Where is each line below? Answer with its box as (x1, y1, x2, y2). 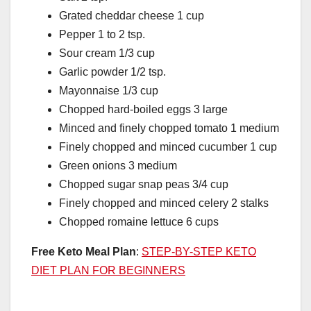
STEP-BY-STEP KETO (142, 246, 256, 258)
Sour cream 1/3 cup (59, 47, 155, 60)
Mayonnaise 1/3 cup (59, 85, 158, 97)
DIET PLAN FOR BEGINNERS (31, 264, 185, 277)
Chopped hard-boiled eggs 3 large (59, 103, 228, 116)
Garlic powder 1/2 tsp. (59, 66, 166, 78)
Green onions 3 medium (59, 160, 177, 172)
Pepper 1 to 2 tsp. (59, 28, 145, 41)
